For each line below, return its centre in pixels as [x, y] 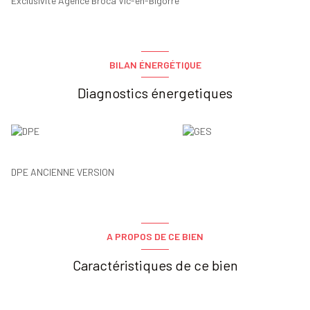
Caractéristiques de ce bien [155, 265]
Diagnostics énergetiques [155, 93]
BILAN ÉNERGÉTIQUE [155, 64]
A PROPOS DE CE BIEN [155, 236]
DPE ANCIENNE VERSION [63, 172]
